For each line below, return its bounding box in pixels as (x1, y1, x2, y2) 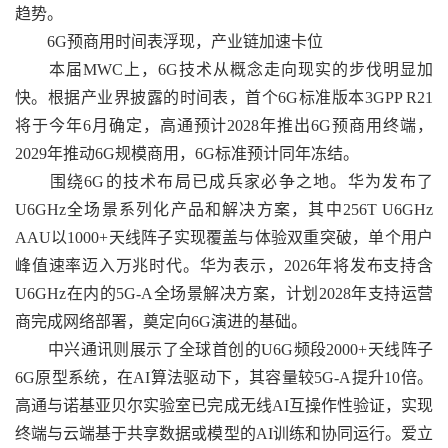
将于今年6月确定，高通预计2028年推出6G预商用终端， (15, 117, 433, 134)
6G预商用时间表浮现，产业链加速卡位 (15, 33, 323, 50)
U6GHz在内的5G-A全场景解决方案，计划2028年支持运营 (15, 285, 433, 302)
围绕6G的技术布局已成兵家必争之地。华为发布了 (15, 173, 433, 190)
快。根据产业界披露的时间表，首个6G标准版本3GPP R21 (15, 89, 433, 106)
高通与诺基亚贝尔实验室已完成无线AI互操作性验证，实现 (15, 397, 433, 414)
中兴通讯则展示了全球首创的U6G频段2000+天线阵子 (15, 341, 433, 358)
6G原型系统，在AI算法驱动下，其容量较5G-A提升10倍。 (15, 369, 433, 386)
